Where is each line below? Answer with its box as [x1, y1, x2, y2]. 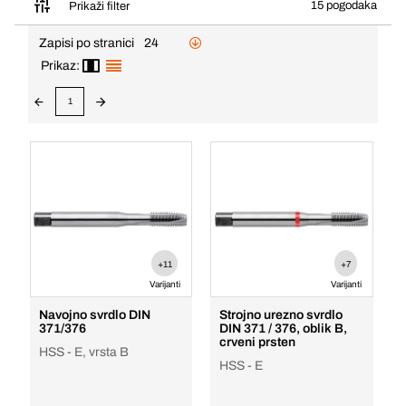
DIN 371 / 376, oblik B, [219, 322, 348, 335]
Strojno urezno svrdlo [219, 308, 343, 322]
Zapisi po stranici [39, 35, 134, 50]
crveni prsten [219, 335, 296, 349]
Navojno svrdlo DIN [38, 308, 150, 322]
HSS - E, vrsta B [38, 345, 129, 359]
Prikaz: [41, 59, 80, 72]
